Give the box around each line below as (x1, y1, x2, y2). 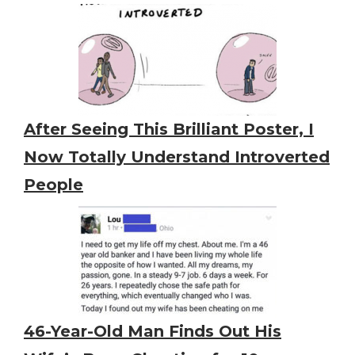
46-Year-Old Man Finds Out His (24, 322, 281, 342)
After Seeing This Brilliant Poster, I (24, 120, 314, 139)
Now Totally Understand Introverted (24, 147, 330, 167)
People (24, 175, 83, 195)
